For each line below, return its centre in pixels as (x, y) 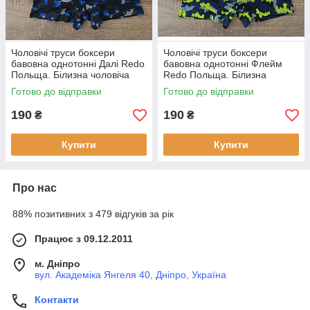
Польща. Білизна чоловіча (70, 75)
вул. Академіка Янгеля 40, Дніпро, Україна (130, 275)
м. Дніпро (57, 264)
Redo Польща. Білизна (215, 75)
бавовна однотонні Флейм (223, 64)
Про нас (35, 188)
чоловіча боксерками (211, 86)
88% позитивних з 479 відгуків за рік (93, 214)
